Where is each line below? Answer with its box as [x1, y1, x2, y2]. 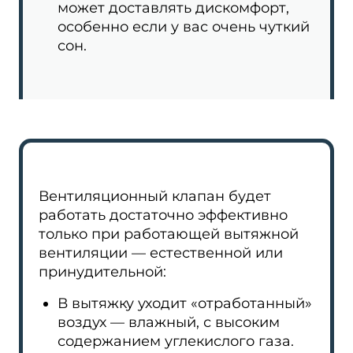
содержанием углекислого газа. [58, 333, 294, 350]
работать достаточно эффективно [39, 206, 288, 224]
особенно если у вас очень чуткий [58, 18, 310, 35]
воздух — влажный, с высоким [58, 314, 280, 331]
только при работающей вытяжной [39, 225, 299, 243]
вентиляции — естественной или [39, 244, 283, 262]
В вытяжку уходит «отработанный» [58, 295, 312, 312]
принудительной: [39, 263, 166, 281]
